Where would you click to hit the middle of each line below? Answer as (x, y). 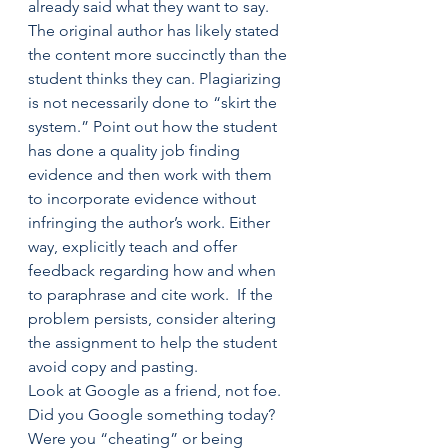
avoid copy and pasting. (113, 366)
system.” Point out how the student (154, 126)
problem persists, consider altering (154, 318)
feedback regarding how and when (154, 270)
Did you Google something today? (153, 414)
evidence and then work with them (152, 174)
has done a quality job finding (136, 150)
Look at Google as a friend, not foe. (158, 390)
